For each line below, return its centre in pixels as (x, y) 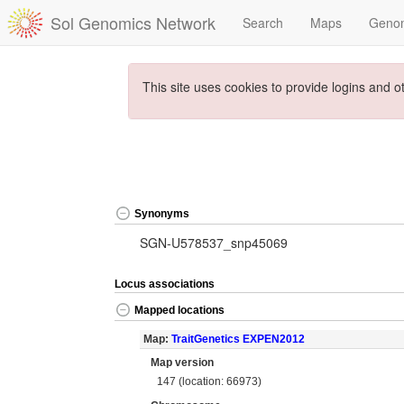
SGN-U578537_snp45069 (214, 243)
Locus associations (165, 284)
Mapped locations (179, 311)
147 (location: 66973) (210, 381)
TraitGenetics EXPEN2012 (238, 339)
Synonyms (162, 214)
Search (263, 23)
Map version (182, 363)
